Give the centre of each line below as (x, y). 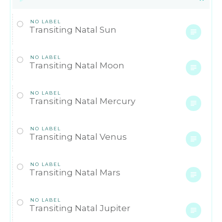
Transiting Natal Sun (73, 29)
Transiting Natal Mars (75, 172)
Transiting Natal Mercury (82, 101)
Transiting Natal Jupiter (80, 208)
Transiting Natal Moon (77, 65)
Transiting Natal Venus (78, 137)
